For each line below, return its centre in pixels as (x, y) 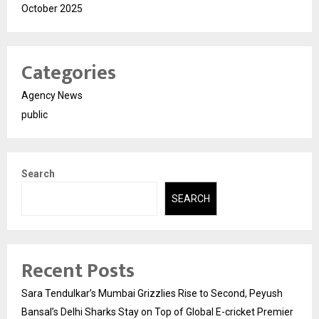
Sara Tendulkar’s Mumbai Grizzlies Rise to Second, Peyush (152, 294)
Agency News (52, 95)
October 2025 (52, 8)
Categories (69, 73)
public (35, 114)
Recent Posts (78, 271)
